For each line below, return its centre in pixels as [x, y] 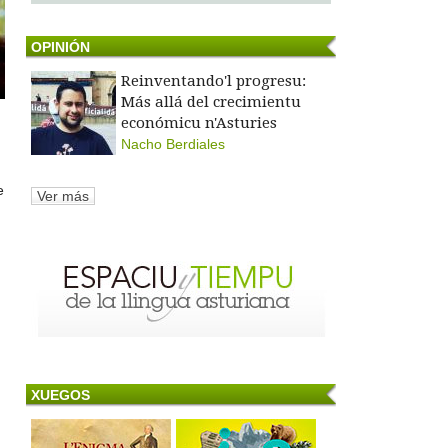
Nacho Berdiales [173, 144]
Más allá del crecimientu [211, 102]
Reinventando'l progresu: [213, 81]
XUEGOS [60, 394]
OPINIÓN [60, 47]
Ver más [63, 196]
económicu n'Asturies [199, 123]
